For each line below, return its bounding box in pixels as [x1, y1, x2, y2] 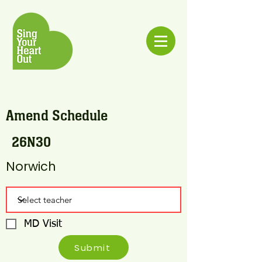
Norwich [6, 158, 56, 175]
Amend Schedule [6, 107, 108, 123]
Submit [74, 241, 111, 254]
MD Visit [24, 219, 62, 229]
